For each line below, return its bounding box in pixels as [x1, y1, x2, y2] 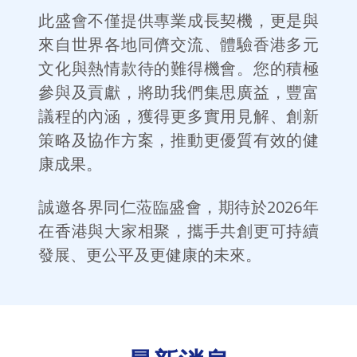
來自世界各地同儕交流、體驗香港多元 [38, 33, 319, 56]
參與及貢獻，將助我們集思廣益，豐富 [38, 81, 319, 104]
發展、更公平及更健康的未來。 [38, 244, 261, 266]
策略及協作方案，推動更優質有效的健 [38, 129, 319, 151]
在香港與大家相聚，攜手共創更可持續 [38, 220, 319, 242]
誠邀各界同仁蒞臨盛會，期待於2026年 [38, 196, 319, 218]
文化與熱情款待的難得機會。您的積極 [38, 57, 319, 80]
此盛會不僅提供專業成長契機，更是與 [38, 10, 319, 32]
